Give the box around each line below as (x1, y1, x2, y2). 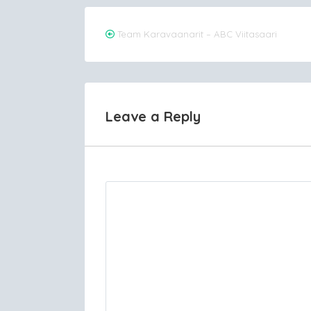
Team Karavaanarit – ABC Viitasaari (117, 28, 277, 40)
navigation (105, 45, 213, 72)
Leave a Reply (106, 108, 201, 125)
